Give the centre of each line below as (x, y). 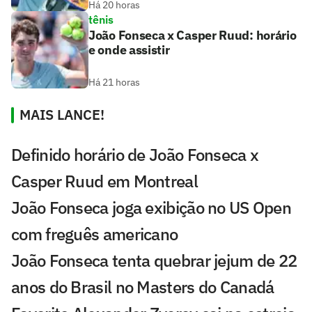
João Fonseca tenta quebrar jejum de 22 (154, 261)
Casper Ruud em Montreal (104, 181)
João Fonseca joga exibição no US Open (151, 208)
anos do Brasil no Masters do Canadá (143, 287)
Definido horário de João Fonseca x (135, 155)
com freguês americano (95, 234)
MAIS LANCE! (62, 115)
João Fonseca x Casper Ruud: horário (193, 36)
